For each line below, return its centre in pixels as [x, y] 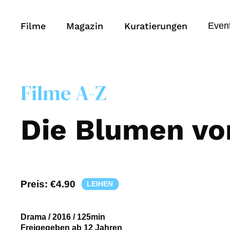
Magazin [85, 26]
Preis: [35, 184]
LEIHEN [100, 184]
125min [91, 217]
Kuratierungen [156, 26]
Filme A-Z [63, 93]
